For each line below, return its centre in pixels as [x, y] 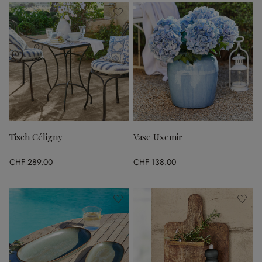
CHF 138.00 [155, 162]
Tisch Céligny [36, 137]
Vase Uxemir [158, 137]
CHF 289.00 [31, 162]
